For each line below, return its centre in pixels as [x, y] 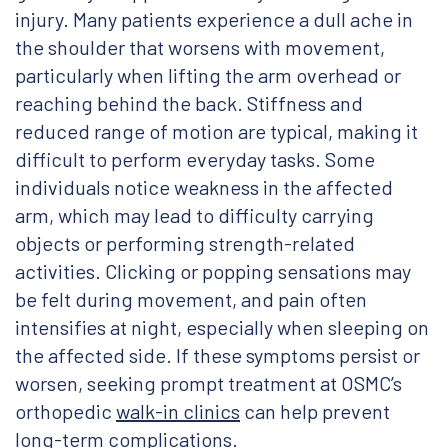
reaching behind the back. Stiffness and [189, 103]
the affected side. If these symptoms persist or [217, 355]
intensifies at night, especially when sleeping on [222, 327]
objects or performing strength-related [185, 243]
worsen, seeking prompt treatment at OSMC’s [208, 383]
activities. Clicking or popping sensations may [213, 271]
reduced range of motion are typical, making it [216, 131]
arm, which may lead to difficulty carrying [194, 215]
